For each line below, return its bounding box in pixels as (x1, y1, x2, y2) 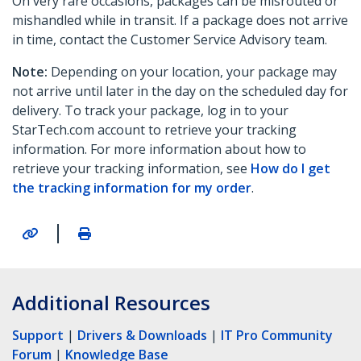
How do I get (251, 160, 330, 178)
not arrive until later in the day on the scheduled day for (12, 82, 348, 101)
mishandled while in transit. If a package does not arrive (12, 11, 348, 30)
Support (12, 326, 64, 344)
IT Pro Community (221, 326, 333, 344)
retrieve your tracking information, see (12, 160, 251, 178)
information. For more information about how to (12, 140, 306, 159)
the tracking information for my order (12, 179, 251, 197)
